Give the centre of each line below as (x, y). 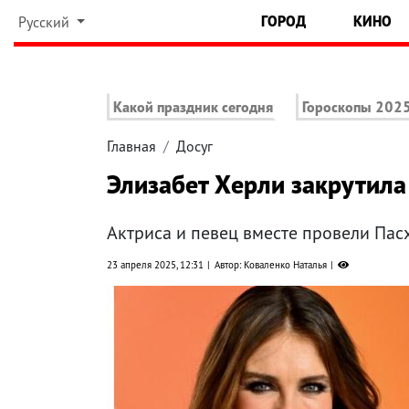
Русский (45, 22)
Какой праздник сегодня (193, 107)
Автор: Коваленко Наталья (271, 265)
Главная (131, 147)
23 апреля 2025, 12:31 (155, 265)
